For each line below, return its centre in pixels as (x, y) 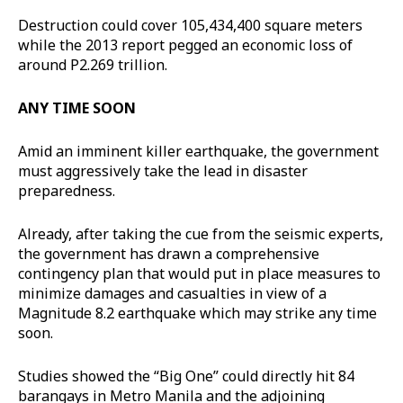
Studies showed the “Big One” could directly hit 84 (186, 376)
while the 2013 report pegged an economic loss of (185, 45)
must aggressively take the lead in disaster (163, 170)
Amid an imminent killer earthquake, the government (198, 151)
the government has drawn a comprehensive (169, 253)
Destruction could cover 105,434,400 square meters (190, 25)
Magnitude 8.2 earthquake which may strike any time (197, 313)
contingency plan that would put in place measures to (199, 273)
